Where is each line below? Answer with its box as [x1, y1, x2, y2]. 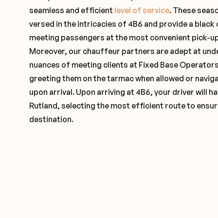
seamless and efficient [29, 5, 114, 16]
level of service [114, 5, 169, 16]
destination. [29, 114, 73, 125]
